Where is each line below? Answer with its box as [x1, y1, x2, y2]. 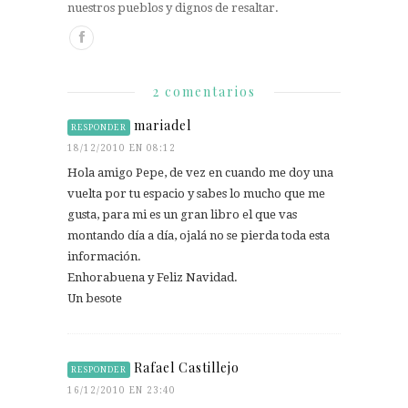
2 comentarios [152, 82, 256, 100]
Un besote [67, 291, 122, 305]
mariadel [134, 116, 191, 134]
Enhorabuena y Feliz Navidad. [67, 270, 238, 284]
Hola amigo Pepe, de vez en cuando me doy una [67, 165, 333, 179]
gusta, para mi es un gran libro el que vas [67, 207, 297, 221]
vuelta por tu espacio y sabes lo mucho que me [67, 186, 325, 200]
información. [67, 249, 141, 263]
